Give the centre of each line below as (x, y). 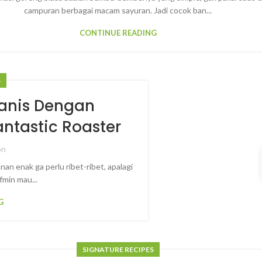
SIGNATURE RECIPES (118, 249)
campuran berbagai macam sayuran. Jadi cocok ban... (118, 10)
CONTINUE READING (118, 33)
